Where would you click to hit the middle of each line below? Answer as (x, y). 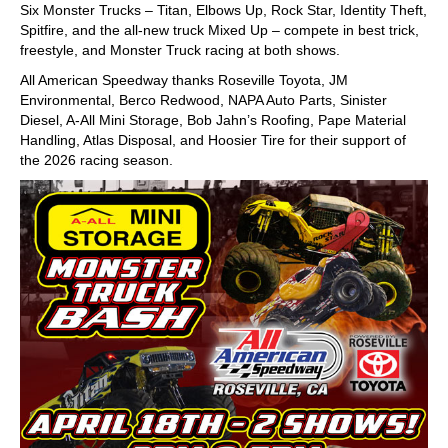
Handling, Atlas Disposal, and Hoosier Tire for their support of (213, 139)
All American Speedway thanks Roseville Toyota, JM (184, 79)
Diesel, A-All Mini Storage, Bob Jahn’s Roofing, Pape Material (213, 119)
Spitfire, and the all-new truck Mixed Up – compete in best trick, (219, 29)
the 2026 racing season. (96, 159)
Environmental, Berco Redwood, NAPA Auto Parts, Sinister (203, 99)
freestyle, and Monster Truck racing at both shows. (180, 49)
